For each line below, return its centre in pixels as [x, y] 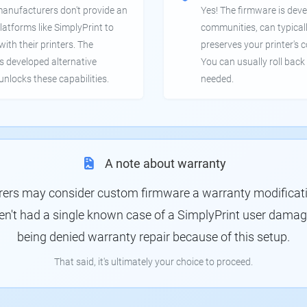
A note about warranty [165, 164]
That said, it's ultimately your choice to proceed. [153, 262]
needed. [217, 79]
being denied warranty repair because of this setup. [153, 237]
